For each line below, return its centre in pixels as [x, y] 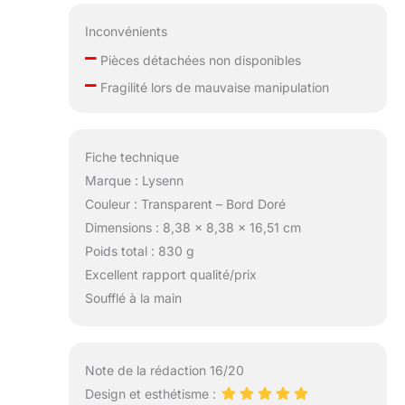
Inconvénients [126, 31]
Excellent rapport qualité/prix [170, 275]
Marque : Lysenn [134, 181]
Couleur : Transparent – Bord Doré [185, 204]
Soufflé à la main [133, 298]
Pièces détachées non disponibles [198, 60]
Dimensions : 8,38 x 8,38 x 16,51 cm [193, 228]
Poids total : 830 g [139, 251]
